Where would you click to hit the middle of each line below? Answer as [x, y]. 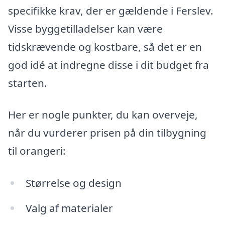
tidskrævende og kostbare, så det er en [105, 46]
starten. [28, 83]
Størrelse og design [73, 183]
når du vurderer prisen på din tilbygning [107, 133]
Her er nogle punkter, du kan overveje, [103, 115]
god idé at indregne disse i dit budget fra [108, 65]
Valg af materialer [69, 208]
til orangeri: [37, 151]
